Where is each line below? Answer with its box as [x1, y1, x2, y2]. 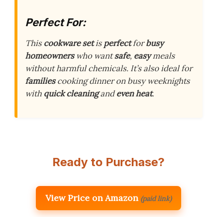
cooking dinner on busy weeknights [55, 76, 190, 86]
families [25, 76, 55, 86]
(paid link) [140, 194, 171, 203]
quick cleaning [44, 88, 98, 99]
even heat [116, 88, 152, 99]
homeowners [25, 50, 74, 61]
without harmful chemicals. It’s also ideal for [25, 63, 192, 74]
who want [74, 50, 114, 61]
